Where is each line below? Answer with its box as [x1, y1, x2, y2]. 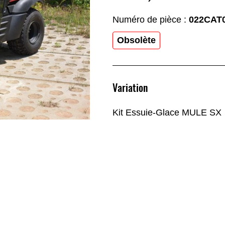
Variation [113, 81, 148, 95]
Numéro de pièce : [113, 15, 189, 25]
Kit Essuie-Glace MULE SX [113, 107, 221, 118]
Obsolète [117, 35, 156, 46]
